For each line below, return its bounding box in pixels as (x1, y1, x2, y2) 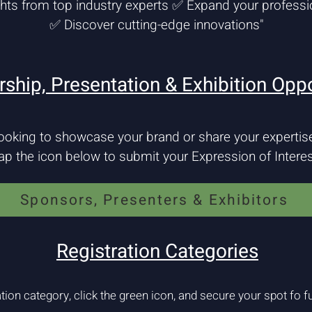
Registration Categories (56, 237, 258, 266)
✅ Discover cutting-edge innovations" (49, 15, 263, 35)
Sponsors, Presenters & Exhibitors (20, 189, 288, 211)
